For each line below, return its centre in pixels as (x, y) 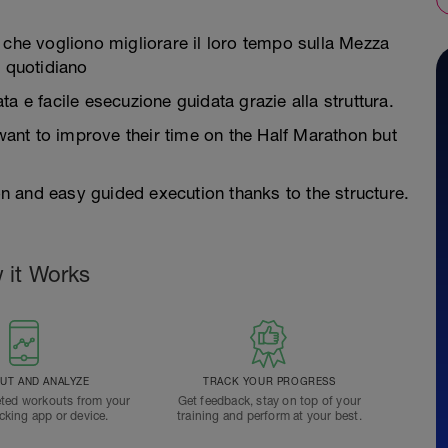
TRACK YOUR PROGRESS (269, 381)
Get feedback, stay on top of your (269, 401)
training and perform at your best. (269, 416)
